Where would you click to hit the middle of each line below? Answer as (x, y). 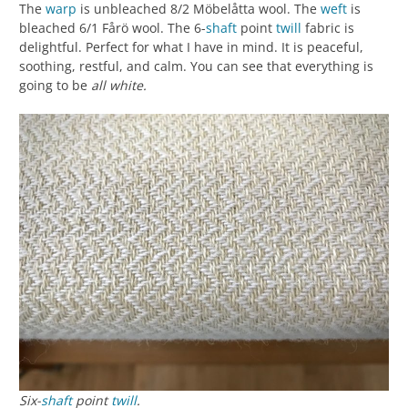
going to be (55, 85)
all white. (119, 85)
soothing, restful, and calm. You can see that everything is (196, 66)
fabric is (328, 27)
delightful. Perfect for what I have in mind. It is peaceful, (191, 46)
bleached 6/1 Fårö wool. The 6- (112, 27)
